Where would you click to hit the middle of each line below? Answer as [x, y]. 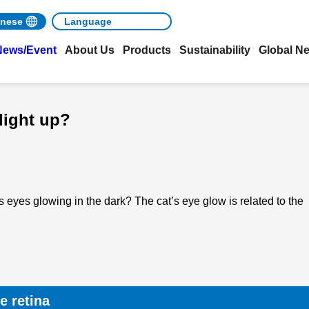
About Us [90, 50]
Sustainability [215, 50]
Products [147, 50]
